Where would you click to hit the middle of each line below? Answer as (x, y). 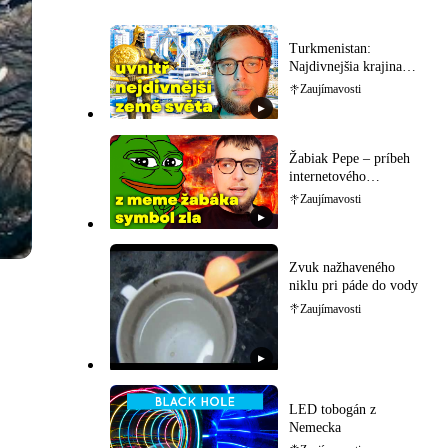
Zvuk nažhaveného (341, 268)
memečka (315, 194)
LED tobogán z (332, 409)
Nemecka (314, 427)
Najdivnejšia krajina (345, 67)
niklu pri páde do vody (353, 286)
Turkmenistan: (329, 49)
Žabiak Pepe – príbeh (349, 158)
